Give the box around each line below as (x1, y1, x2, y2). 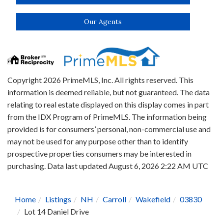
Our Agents (84, 17, 122, 26)
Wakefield (136, 194, 170, 204)
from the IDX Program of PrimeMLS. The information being (7, 112, 207, 122)
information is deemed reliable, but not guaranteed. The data (7, 87, 210, 97)
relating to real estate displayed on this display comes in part (7, 100, 209, 110)
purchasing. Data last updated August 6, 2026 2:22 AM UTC (7, 161, 208, 171)
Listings (45, 194, 71, 204)
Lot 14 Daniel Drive (24, 207, 89, 217)
